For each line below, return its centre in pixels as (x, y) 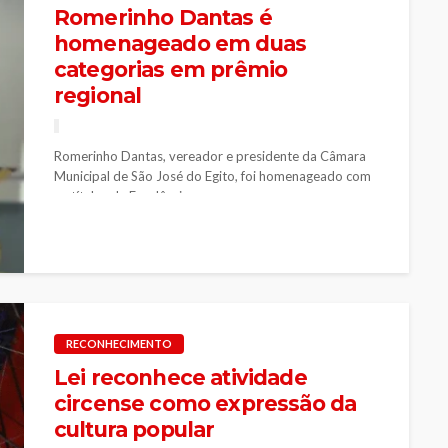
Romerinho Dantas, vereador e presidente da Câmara (210, 155)
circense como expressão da (205, 403)
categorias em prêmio (171, 69)
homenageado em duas (180, 43)
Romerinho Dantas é (163, 17)
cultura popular (134, 429)
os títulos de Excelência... (126, 195)
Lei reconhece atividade (180, 377)
